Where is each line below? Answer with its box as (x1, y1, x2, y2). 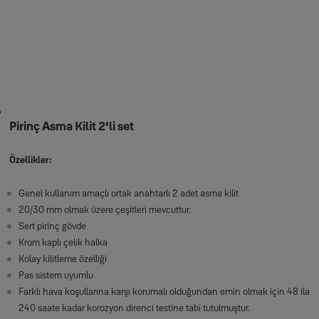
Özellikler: (9, 154, 52, 165)
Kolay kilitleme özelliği (18, 253, 107, 264)
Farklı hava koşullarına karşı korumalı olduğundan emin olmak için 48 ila (18, 286, 310, 297)
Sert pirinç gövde (18, 220, 86, 231)
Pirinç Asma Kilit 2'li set (9, 119, 134, 133)
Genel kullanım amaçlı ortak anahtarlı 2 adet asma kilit (18, 187, 239, 199)
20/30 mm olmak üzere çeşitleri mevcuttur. (18, 204, 191, 215)
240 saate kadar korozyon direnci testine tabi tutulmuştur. (18, 302, 250, 313)
